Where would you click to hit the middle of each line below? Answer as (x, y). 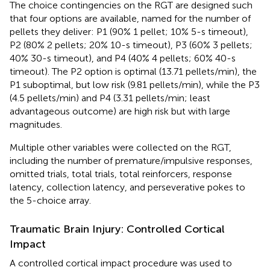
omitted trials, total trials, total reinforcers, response (121, 174)
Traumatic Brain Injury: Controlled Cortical (117, 229)
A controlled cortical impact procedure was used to (121, 263)
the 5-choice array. (50, 200)
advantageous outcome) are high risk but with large (120, 111)
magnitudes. (36, 124)
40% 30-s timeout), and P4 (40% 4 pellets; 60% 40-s (123, 58)
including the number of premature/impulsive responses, (131, 160)
